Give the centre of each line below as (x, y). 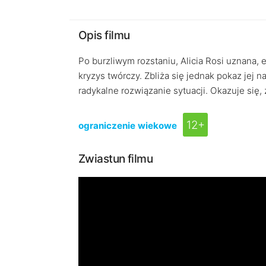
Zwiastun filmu (116, 159)
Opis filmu (104, 35)
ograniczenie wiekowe (128, 126)
